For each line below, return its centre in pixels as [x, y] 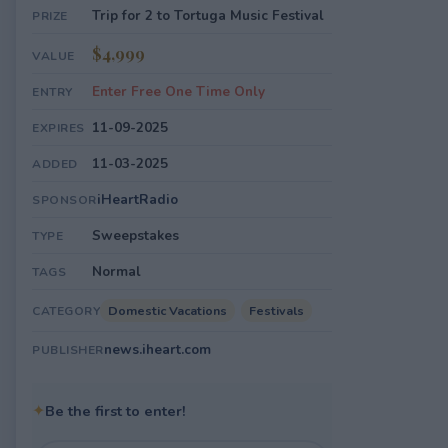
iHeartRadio [137, 199]
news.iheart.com [157, 349]
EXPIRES [58, 128]
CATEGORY [66, 311]
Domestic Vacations [167, 310]
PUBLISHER [68, 350]
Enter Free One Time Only [178, 91]
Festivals [276, 310]
